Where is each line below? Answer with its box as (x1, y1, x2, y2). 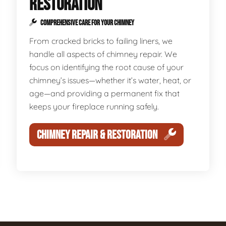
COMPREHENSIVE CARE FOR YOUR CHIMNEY (39, 19, 135, 27)
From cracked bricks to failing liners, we (29, 36, 173, 46)
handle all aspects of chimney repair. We (29, 49, 178, 59)
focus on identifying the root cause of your (29, 62, 184, 72)
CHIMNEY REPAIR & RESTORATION (37, 128, 158, 142)
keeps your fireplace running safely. (29, 101, 159, 111)
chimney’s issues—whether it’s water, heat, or (29, 75, 192, 85)
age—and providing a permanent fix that (29, 88, 180, 98)
